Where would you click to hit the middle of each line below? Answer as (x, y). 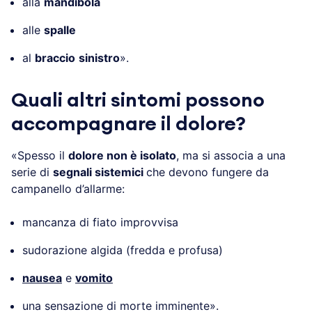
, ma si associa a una (231, 155)
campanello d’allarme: (68, 188)
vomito (94, 278)
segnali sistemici (100, 172)
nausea (42, 278)
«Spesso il (40, 155)
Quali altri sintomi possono (138, 100)
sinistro (99, 57)
